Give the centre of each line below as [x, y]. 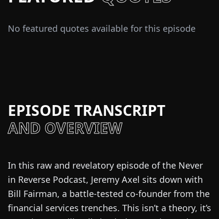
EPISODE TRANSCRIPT [87, 110]
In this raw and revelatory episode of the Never [105, 165]
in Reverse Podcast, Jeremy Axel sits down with [105, 179]
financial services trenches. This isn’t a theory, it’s [109, 208]
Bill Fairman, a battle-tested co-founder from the [109, 194]
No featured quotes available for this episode [102, 28]
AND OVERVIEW [65, 128]
